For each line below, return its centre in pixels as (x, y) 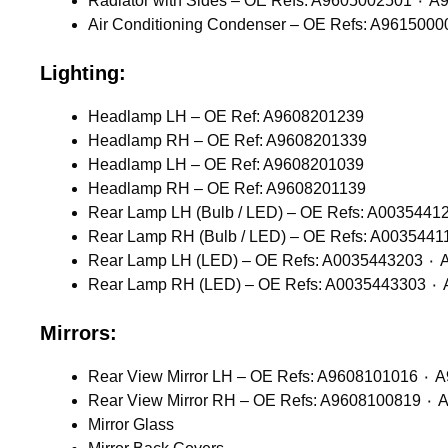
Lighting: (83, 72)
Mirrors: (78, 332)
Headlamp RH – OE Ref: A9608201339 (227, 140)
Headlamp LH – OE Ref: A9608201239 (226, 116)
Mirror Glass (131, 424)
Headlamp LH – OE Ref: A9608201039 (226, 164)
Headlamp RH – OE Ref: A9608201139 (227, 188)
